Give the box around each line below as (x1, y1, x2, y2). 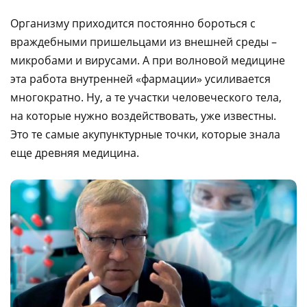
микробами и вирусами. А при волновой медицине (10, 52, 285, 68)
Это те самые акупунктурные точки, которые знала (10, 126, 280, 142)
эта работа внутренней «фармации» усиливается (10, 71, 271, 86)
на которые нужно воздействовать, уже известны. (10, 108, 276, 123)
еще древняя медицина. (10, 145, 139, 160)
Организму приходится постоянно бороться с (10, 15, 256, 31)
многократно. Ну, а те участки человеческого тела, (10, 89, 282, 105)
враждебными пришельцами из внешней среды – (10, 34, 277, 49)
